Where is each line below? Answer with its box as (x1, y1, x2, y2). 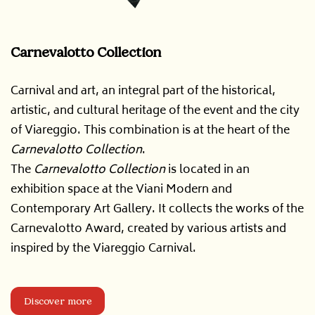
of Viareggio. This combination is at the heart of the (11, 120, 290, 141)
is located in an (165, 160, 250, 180)
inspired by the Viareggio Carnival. (11, 238, 196, 259)
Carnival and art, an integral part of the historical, (11, 81, 276, 101)
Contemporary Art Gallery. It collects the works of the (11, 199, 304, 219)
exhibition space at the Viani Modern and (11, 179, 232, 200)
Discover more (23, 295, 92, 307)
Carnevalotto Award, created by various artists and (11, 219, 286, 239)
